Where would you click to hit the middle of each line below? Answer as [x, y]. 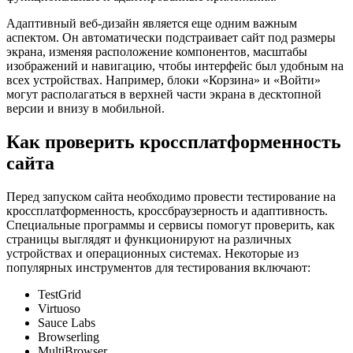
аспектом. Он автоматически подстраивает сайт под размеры [171, 38]
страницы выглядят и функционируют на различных [149, 240]
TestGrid [59, 295]
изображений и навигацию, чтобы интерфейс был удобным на [175, 66]
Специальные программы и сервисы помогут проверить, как [171, 225]
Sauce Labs [67, 323]
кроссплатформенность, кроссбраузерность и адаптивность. [167, 211]
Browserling [69, 337]
